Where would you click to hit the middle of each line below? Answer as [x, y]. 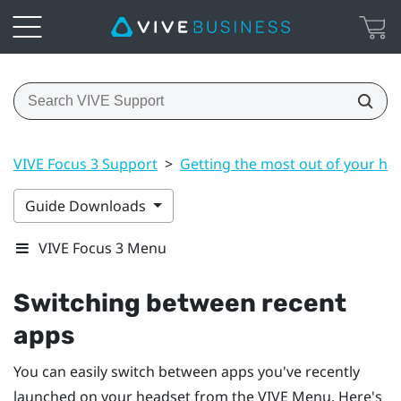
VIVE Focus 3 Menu [102, 247]
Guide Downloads [87, 205]
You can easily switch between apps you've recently [187, 371]
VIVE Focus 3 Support [85, 163]
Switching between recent [180, 303]
